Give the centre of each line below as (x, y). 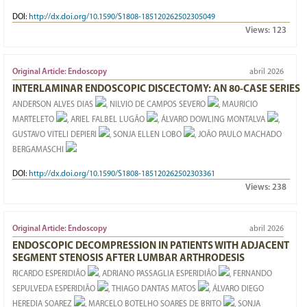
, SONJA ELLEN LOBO (146, 135)
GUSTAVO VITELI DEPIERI (54, 135)
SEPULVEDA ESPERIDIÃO (54, 289)
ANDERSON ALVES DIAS (53, 105)
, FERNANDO (251, 274)
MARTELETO (33, 120)
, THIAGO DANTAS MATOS (152, 289)
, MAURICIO (238, 105)
